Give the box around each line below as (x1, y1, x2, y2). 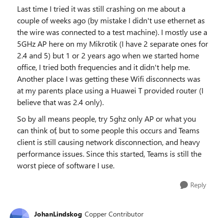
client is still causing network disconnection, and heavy (17, 137, 200, 147)
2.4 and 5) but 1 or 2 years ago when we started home (17, 50, 199, 60)
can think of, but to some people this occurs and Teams (17, 125, 200, 135)
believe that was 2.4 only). (17, 97, 104, 107)
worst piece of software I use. (17, 160, 114, 170)
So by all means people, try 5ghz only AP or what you (17, 113, 196, 124)
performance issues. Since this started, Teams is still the (17, 148, 201, 159)
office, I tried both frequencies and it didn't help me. (17, 62, 190, 72)
